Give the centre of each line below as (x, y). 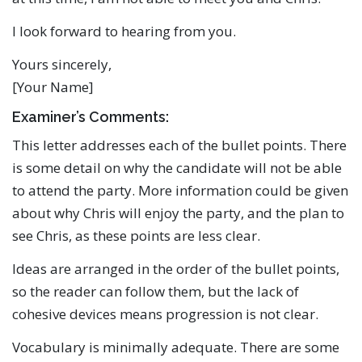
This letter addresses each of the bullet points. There (179, 145)
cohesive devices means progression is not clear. (165, 314)
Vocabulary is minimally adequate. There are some (176, 347)
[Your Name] (53, 86)
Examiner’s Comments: (90, 117)
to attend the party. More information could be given (180, 190)
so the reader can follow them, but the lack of (156, 292)
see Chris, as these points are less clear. (136, 236)
